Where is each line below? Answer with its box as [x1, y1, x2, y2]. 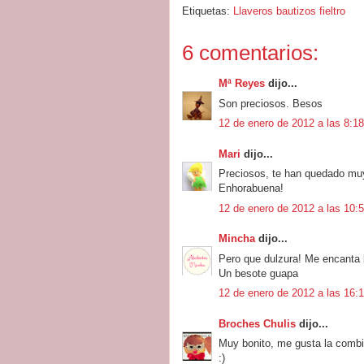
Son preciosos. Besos [219, 97, 323, 110]
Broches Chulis [219, 317, 296, 330]
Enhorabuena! [219, 182, 284, 194]
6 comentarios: [182, 41, 318, 65]
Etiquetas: [182, 5, 233, 17]
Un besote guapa [219, 266, 298, 279]
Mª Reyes [219, 77, 265, 89]
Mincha [219, 232, 255, 245]
